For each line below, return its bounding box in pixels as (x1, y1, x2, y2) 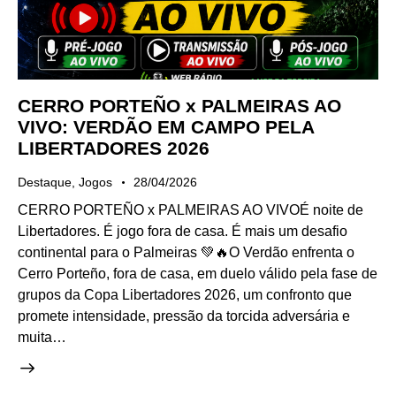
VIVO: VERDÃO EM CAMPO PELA (18, 116, 314, 137)
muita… (18, 330, 66, 346)
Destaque (18, 174, 72, 189)
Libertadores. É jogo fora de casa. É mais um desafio (18, 224, 347, 240)
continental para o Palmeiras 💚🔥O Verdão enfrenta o (18, 245, 354, 261)
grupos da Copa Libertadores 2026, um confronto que (18, 287, 352, 303)
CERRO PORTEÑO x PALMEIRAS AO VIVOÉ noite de (18, 202, 363, 218)
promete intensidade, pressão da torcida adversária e (18, 308, 350, 324)
